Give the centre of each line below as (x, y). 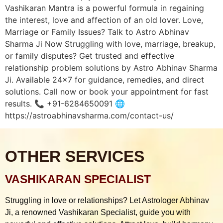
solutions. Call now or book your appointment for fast (107, 91)
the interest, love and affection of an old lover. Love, (104, 20)
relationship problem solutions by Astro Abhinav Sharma (111, 67)
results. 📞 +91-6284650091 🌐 (65, 103)
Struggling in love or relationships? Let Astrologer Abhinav (107, 201)
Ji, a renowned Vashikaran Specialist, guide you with (98, 213)
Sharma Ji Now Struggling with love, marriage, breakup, (110, 44)
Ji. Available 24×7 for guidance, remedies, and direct (105, 79)
